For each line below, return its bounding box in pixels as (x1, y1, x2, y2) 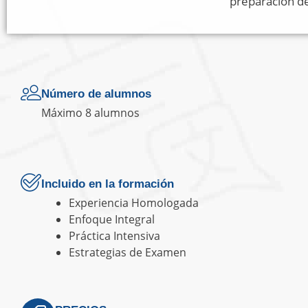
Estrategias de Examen (69, 245, 186, 261)
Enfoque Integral (69, 212, 155, 228)
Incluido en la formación (41, 177, 174, 191)
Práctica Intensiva (69, 228, 160, 244)
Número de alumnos (41, 87, 151, 100)
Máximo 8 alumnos (41, 104, 140, 120)
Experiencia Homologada (69, 195, 199, 211)
